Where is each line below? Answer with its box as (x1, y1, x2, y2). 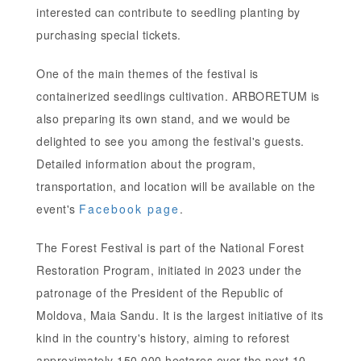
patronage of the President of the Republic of (36, 284, 284, 301)
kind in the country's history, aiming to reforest (36, 329, 290, 346)
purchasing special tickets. (36, 26, 181, 43)
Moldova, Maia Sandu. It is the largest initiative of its (36, 306, 323, 323)
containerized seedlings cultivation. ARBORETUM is (36, 87, 320, 104)
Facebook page (79, 200, 180, 217)
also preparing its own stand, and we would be (36, 110, 291, 127)
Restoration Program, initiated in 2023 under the (36, 261, 301, 278)
